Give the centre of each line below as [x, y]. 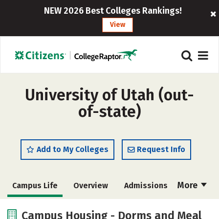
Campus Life [35, 186]
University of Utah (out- [109, 95]
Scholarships [143, 208]
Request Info [161, 149]
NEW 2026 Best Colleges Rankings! [113, 11]
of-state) [109, 111]
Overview [91, 186]
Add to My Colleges [73, 149]
